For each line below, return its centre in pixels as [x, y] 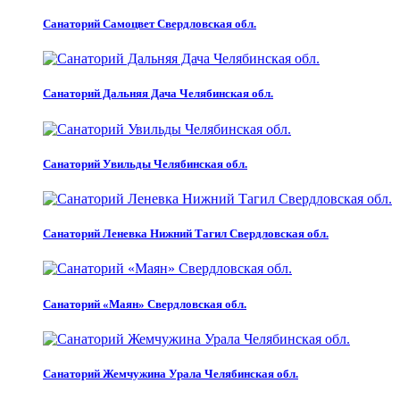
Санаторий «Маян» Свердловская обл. [145, 304]
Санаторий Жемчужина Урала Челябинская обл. [171, 373]
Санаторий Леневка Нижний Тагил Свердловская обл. [186, 234]
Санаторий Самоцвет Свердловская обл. [150, 24]
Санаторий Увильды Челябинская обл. [145, 163]
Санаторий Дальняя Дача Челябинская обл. [158, 94]
